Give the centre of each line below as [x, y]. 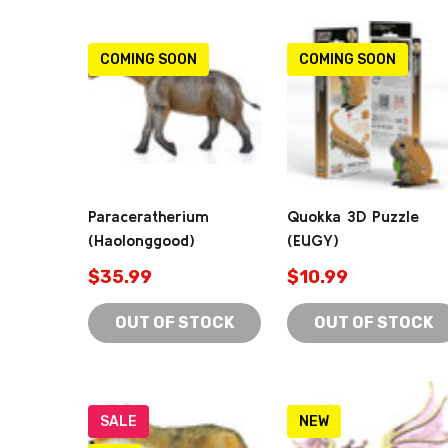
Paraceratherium [148, 216]
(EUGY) [313, 240]
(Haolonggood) [141, 240]
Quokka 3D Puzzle [353, 216]
